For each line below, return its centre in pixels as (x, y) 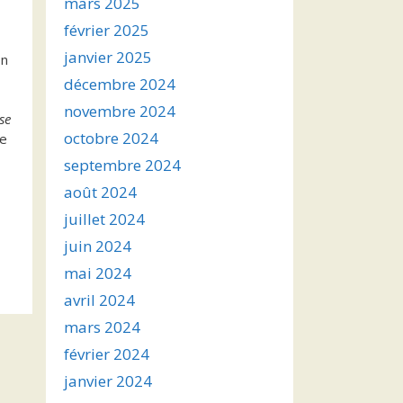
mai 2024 (98, 273)
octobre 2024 (111, 138)
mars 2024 (102, 327)
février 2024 (107, 354)
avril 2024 (99, 300)
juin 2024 (98, 246)
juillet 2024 (104, 219)
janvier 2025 (108, 57)
